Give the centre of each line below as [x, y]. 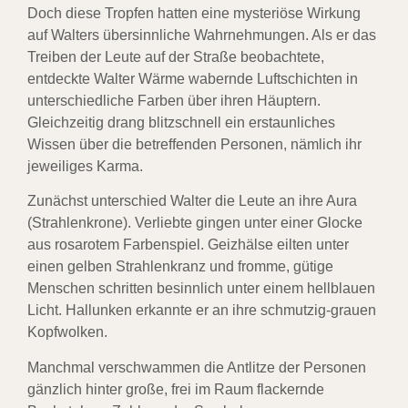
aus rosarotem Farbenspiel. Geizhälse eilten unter [188, 245]
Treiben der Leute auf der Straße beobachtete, [176, 56]
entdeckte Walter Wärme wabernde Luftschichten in [193, 78]
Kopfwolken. [67, 332]
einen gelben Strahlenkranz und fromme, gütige [180, 267]
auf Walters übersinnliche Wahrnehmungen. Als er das [202, 35]
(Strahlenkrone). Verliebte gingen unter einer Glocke [195, 223]
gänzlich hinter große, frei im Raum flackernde [176, 389]
